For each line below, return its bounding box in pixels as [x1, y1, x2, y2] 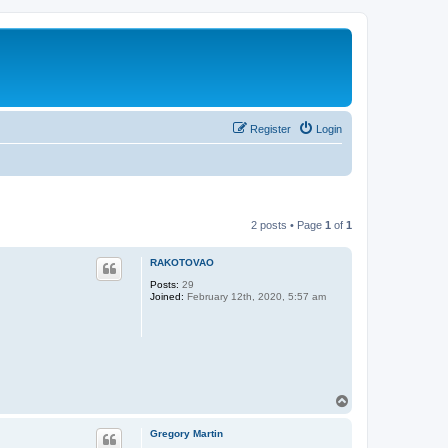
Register [250, 122, 291, 135]
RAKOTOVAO [150, 256, 214, 268]
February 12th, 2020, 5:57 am [184, 290, 326, 302]
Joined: [150, 290, 184, 302]
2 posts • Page [251, 218, 325, 231]
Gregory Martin [150, 427, 223, 439]
